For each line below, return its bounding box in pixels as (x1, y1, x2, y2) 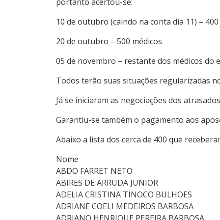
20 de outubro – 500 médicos (56, 36, 162, 47)
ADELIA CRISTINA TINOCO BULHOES (56, 189, 192, 200)
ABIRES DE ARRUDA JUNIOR (56, 177, 158, 188)
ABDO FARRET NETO (56, 165, 133, 176)
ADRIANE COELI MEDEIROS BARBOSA (56, 201, 193, 212)
